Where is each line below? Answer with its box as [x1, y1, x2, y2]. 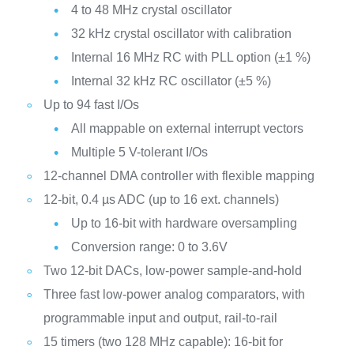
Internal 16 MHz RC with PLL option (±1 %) [70, 51, 311, 64]
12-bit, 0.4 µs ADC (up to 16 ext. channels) [43, 193, 279, 206]
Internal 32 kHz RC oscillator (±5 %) [70, 74, 271, 88]
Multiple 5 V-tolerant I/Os [70, 145, 208, 159]
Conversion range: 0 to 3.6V [70, 240, 228, 254]
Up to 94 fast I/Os [43, 98, 139, 111]
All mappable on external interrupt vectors [70, 122, 303, 135]
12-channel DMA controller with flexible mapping [43, 169, 314, 183]
